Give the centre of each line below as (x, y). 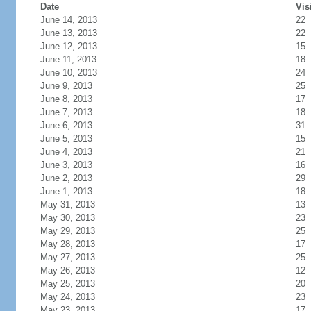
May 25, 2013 (67, 284)
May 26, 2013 (67, 270)
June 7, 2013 (66, 112)
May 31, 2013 (67, 204)
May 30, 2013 (67, 218)
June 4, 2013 (66, 152)
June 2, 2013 (66, 178)
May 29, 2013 (67, 231)
